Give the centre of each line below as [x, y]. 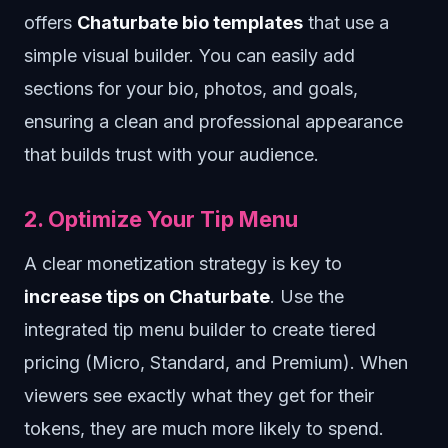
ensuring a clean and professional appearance [213, 121]
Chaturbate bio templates [190, 22]
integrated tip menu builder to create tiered [200, 329]
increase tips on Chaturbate [147, 296]
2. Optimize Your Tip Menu [161, 219]
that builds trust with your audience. [171, 154]
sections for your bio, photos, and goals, [191, 88]
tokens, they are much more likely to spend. [204, 428]
